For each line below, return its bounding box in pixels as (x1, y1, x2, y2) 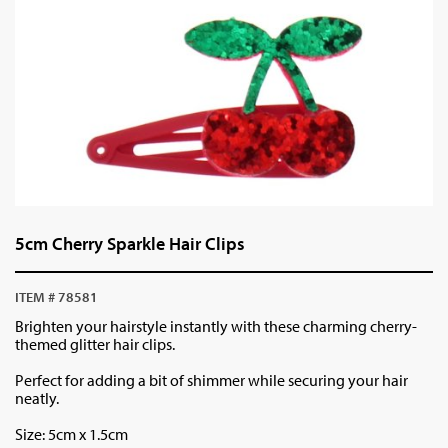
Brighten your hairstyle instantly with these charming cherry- (15, 316, 417, 336)
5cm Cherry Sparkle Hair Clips (15, 232, 245, 255)
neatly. (15, 388, 62, 408)
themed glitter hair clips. (15, 334, 175, 354)
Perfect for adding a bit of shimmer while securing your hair (15, 370, 408, 390)
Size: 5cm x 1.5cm (15, 424, 131, 444)
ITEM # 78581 (15, 288, 98, 306)
